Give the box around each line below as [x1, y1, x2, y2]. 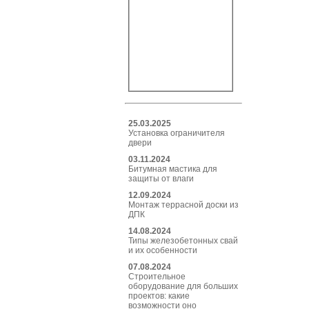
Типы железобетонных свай [128, 236, 238, 246]
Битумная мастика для [128, 164, 217, 174]
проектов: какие [128, 291, 190, 301]
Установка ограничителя [128, 128, 225, 138]
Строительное [128, 272, 186, 281]
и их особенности [128, 246, 197, 255]
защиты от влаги [128, 174, 194, 183]
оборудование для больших [128, 281, 238, 291]
